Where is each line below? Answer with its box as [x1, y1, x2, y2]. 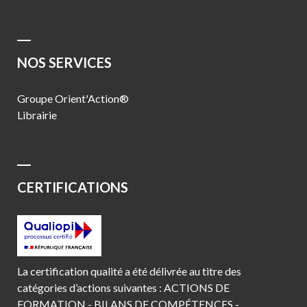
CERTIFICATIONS [17, 178, 128, 195]
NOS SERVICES [17, 53, 112, 71]
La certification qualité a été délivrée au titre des [17, 264, 241, 278]
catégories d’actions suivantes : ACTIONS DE [17, 280, 230, 294]
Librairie [17, 108, 57, 121]
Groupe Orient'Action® [17, 91, 129, 105]
